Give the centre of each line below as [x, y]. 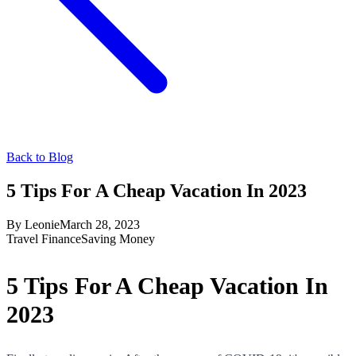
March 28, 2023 [100, 224]
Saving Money [118, 238]
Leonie [42, 224]
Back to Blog [40, 157]
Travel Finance [44, 238]
